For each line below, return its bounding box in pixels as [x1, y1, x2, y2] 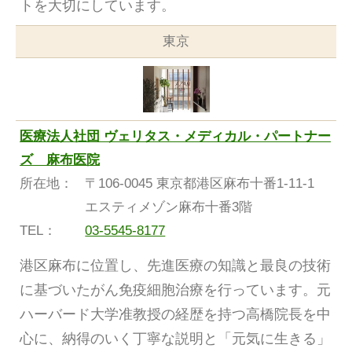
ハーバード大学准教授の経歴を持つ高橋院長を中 [20, 306, 331, 322]
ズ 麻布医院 [20, 152, 100, 167]
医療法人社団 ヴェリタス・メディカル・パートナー [20, 128, 331, 144]
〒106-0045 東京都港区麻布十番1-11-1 [85, 175, 328, 191]
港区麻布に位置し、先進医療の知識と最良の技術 [20, 257, 331, 273]
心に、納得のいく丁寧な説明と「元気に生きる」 [20, 330, 331, 346]
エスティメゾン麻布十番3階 [85, 199, 253, 214]
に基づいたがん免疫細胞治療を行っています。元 [20, 281, 331, 298]
